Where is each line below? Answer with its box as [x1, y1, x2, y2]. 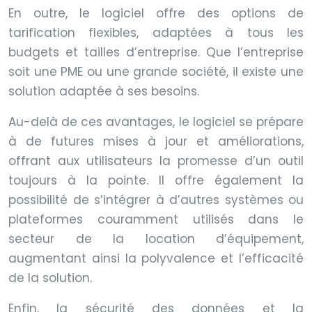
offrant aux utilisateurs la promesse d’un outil [8, 152, 304, 169]
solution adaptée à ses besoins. [8, 82, 199, 100]
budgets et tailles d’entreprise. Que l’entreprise [8, 43, 304, 61]
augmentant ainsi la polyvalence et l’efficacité [8, 249, 304, 267]
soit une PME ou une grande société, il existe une [8, 63, 304, 80]
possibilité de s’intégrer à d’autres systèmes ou [8, 191, 304, 208]
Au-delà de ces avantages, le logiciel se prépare [8, 113, 304, 130]
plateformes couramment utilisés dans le [8, 210, 304, 228]
